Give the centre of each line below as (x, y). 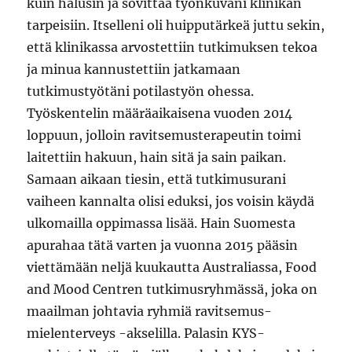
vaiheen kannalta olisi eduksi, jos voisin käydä (171, 202)
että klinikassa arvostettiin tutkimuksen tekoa (172, 48)
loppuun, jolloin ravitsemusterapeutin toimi (164, 136)
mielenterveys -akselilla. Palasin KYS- (146, 334)
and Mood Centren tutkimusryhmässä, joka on (172, 290)
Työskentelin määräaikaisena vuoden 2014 (160, 114)
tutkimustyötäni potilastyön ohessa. (141, 92)
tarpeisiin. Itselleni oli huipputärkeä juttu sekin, (176, 26)
